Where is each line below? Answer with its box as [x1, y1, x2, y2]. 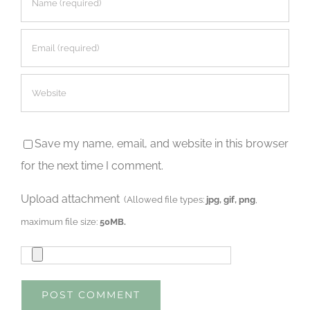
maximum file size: [21, 215, 100, 227]
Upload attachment [21, 192, 120, 206]
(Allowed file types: [120, 193, 206, 205]
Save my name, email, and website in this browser [35, 136, 289, 150]
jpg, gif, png [206, 193, 255, 205]
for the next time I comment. [21, 158, 163, 172]
